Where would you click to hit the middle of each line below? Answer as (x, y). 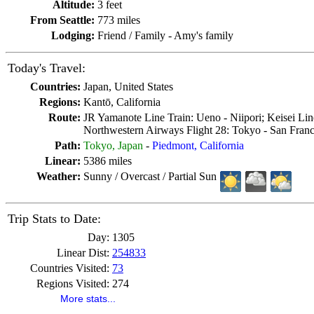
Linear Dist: (83, 253)
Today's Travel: (47, 68)
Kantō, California (122, 102)
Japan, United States (128, 87)
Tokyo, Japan (113, 145)
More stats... (88, 299)
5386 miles (108, 161)
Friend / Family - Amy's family (165, 35)
